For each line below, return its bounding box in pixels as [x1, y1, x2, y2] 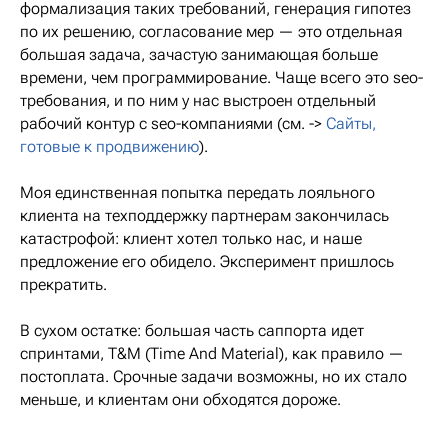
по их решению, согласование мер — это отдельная [20, 22, 402, 42]
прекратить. [20, 275, 107, 295]
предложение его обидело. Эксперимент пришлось [20, 252, 394, 272]
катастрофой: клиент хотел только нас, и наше [20, 229, 362, 249]
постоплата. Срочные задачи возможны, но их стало [20, 367, 407, 387]
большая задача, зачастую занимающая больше [20, 45, 378, 65]
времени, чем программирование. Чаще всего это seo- [20, 68, 423, 88]
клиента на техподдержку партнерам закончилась [20, 206, 389, 226]
